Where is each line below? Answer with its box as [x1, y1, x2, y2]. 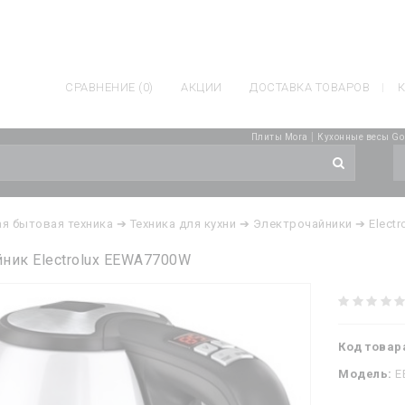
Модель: [338, 367, 392, 381]
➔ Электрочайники [239, 217, 353, 231]
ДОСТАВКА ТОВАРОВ [250, 80, 370, 94]
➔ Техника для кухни [116, 217, 236, 231]
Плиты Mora [250, 132, 308, 142]
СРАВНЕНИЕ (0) [65, 80, 154, 94]
